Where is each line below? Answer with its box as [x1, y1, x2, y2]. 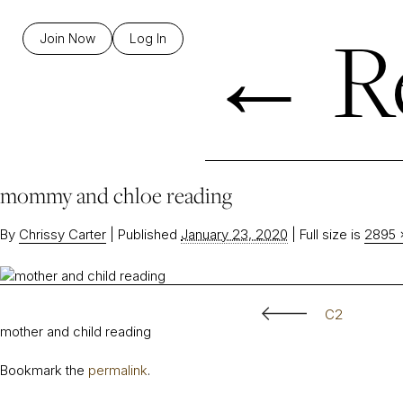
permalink [88, 362, 148, 380]
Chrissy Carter [19, 226, 106, 243]
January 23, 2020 [181, 226, 288, 243]
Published [118, 226, 177, 243]
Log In [130, 31, 166, 46]
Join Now [40, 31, 95, 46]
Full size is [296, 226, 364, 243]
